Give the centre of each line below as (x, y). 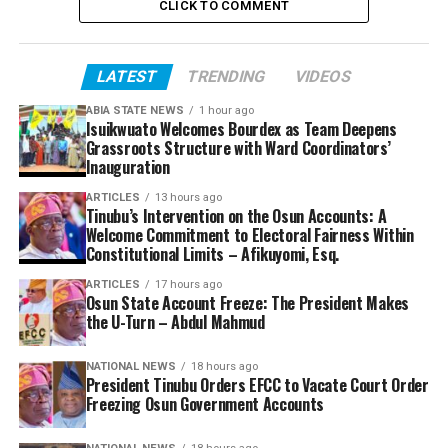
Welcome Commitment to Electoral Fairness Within (249, 235)
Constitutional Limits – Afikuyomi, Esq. (212, 254)
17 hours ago (188, 285)
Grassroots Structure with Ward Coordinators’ (238, 148)
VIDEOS (323, 77)
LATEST (127, 77)
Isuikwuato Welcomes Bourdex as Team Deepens (241, 129)
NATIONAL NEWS (130, 367)
